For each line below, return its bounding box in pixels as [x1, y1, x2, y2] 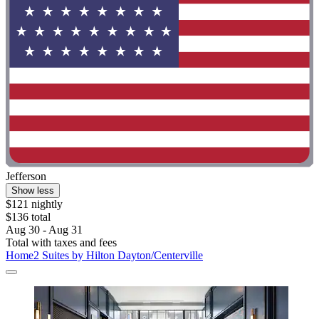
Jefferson [6, 169, 46, 182]
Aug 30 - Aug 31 [6, 223, 83, 236]
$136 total [6, 210, 51, 223]
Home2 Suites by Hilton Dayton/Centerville [6, 249, 203, 261]
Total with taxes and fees [6, 236, 117, 249]
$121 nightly [6, 197, 63, 210]
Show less [11, 184, 54, 196]
